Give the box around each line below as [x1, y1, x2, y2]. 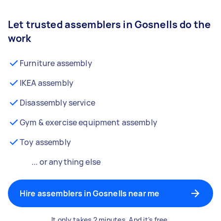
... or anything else [32, 156, 101, 167]
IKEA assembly [20, 77, 74, 88]
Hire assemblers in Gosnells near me [20, 188, 160, 199]
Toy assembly [20, 137, 71, 147]
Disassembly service [20, 97, 95, 108]
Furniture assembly [20, 58, 92, 69]
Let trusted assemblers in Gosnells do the [8, 18, 211, 31]
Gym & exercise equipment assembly [20, 117, 157, 128]
